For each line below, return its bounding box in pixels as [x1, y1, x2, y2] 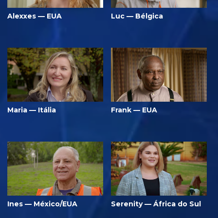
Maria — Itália [7, 106, 56, 115]
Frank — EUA [111, 106, 157, 115]
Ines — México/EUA [7, 199, 77, 208]
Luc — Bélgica [111, 12, 163, 21]
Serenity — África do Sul [111, 199, 201, 208]
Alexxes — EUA [7, 12, 62, 21]
